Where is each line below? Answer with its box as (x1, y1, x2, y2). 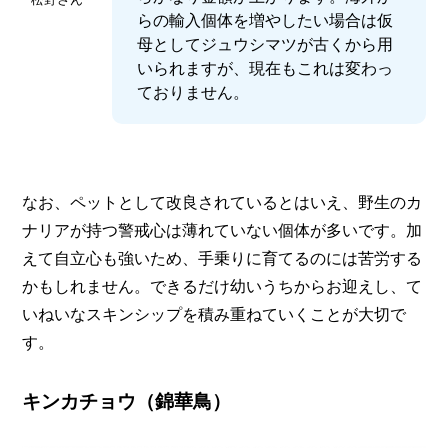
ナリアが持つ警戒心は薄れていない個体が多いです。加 (22, 219, 423, 240)
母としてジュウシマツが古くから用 (137, 33, 394, 54)
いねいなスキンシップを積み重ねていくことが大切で (22, 303, 407, 324)
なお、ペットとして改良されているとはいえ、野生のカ (22, 191, 423, 212)
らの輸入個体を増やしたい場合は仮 (137, 9, 394, 30)
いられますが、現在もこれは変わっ (137, 57, 394, 78)
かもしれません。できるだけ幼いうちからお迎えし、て (22, 275, 423, 296)
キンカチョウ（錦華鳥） (22, 388, 232, 413)
